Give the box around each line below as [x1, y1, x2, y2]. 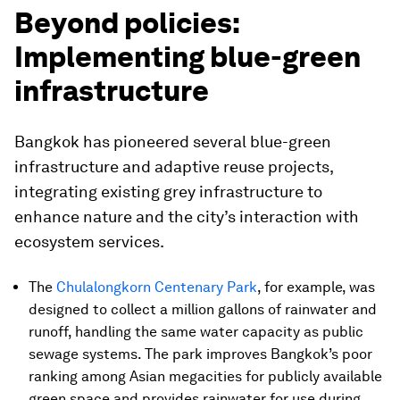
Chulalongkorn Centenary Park [56, 279, 257, 296]
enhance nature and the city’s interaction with [14, 207, 359, 226]
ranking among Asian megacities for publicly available [29, 368, 382, 385]
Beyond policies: [14, 5, 239, 40]
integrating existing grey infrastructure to [14, 182, 322, 201]
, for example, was [257, 279, 375, 296]
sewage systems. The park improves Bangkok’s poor [29, 346, 372, 362]
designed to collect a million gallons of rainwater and [29, 301, 377, 318]
